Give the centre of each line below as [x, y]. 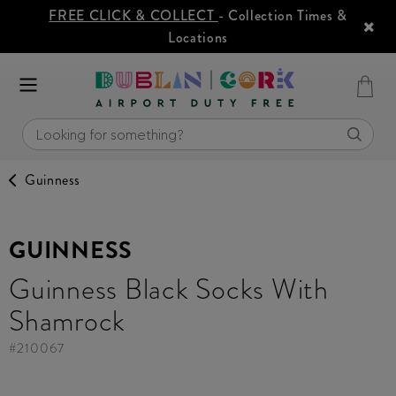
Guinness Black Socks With [169, 289]
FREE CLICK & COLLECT [133, 15]
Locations [198, 38]
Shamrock [67, 321]
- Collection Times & [282, 15]
